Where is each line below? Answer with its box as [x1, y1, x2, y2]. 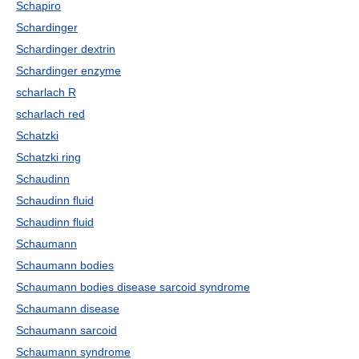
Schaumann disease [16, 302, 119, 315]
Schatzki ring [16, 151, 81, 163]
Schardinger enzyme [16, 64, 121, 77]
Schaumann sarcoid [16, 324, 117, 337]
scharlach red [16, 107, 85, 120]
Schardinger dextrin [16, 42, 115, 55]
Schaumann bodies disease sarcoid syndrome [16, 280, 250, 293]
